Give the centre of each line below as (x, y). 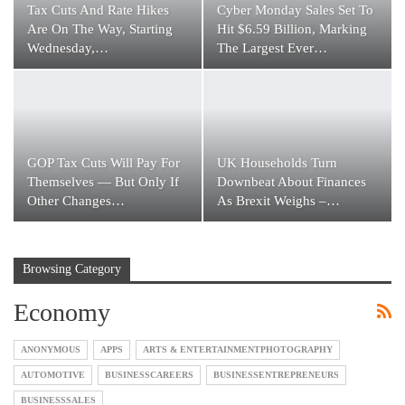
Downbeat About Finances (292, 181)
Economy (62, 312)
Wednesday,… (68, 48)
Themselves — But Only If (103, 181)
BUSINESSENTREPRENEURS (276, 374)
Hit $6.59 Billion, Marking (292, 29)
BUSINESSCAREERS (149, 374)
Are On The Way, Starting (100, 29)
